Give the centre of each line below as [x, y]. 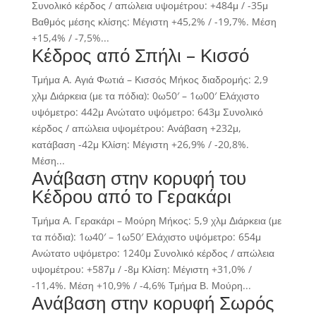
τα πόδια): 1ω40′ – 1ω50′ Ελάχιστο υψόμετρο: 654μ [146, 237]
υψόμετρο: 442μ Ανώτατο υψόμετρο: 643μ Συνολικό [147, 112]
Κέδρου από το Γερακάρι [131, 196]
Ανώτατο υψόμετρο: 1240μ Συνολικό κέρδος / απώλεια [153, 253]
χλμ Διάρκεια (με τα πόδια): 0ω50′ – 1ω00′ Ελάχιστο [145, 96]
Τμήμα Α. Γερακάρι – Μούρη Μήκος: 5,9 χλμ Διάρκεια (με [156, 220]
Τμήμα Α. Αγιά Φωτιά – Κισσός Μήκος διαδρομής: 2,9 [150, 79]
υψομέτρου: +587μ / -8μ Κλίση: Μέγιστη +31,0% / [141, 269]
